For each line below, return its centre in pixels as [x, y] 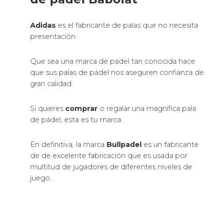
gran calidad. [52, 84]
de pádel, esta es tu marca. [77, 120]
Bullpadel [125, 145]
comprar [82, 109]
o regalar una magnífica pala [147, 109]
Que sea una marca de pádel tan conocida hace [113, 62]
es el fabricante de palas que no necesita [128, 26]
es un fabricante [171, 145]
